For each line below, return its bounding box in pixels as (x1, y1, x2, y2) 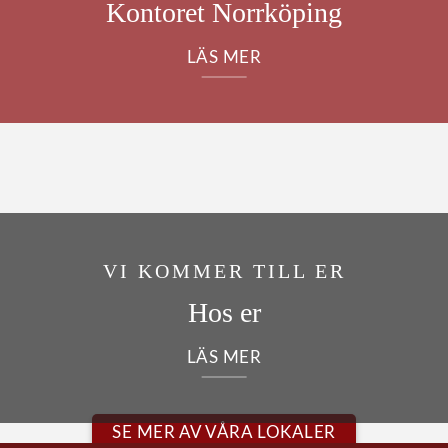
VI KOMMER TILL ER (102, 259, 346, 282)
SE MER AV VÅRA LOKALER (112, 424, 336, 442)
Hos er (187, 296, 261, 328)
